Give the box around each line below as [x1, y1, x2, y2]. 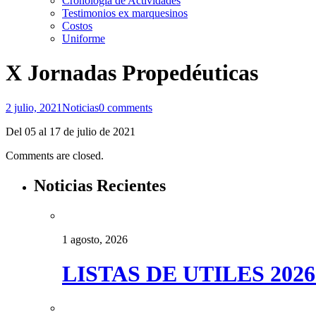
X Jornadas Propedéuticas [6, 60, 258, 86]
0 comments [99, 101, 152, 114]
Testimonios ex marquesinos [62, 6, 188, 19]
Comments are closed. [6, 149, 104, 162]
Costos [62, 19, 92, 32]
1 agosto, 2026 [62, 233, 128, 245]
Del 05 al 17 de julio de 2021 [6, 125, 135, 138]
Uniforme [62, 32, 105, 44]
